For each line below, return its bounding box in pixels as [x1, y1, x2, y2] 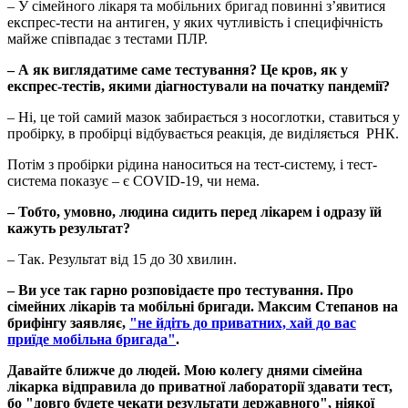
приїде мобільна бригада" [7, 331, 176, 347]
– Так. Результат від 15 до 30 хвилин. [7, 250, 237, 267]
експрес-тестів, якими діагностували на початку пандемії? [7, 77, 390, 94]
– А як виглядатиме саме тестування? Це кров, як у [7, 61, 348, 77]
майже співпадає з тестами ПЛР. [7, 30, 208, 46]
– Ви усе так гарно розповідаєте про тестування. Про [7, 281, 353, 298]
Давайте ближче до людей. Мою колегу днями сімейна [7, 362, 362, 378]
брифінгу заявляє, [7, 314, 129, 331]
